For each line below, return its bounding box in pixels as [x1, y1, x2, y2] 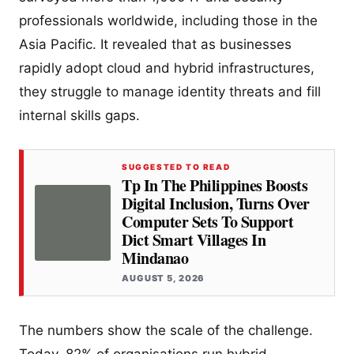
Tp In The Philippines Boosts [122, 174, 307, 198]
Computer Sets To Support [122, 210, 293, 234]
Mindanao [122, 247, 188, 270]
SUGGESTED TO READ [122, 162, 231, 172]
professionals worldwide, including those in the [19, 13, 318, 29]
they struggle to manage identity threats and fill [19, 84, 321, 100]
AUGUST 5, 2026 [122, 273, 205, 284]
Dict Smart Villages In [122, 228, 265, 252]
